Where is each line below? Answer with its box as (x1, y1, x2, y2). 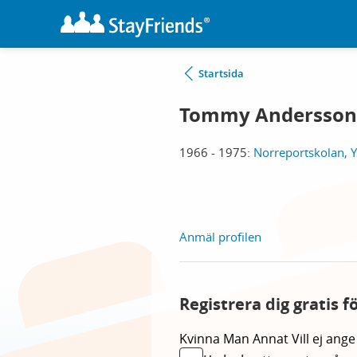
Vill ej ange (292, 330, 355, 347)
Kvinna (179, 330, 223, 347)
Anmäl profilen (179, 229, 261, 245)
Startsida (198, 66, 244, 80)
